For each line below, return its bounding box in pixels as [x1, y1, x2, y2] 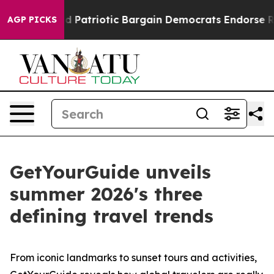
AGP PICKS [7, 14, 57, 25]
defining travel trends [10, 204, 213, 228]
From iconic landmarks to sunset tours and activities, [10, 251, 257, 264]
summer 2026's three [10, 182, 202, 206]
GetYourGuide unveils [10, 160, 211, 183]
